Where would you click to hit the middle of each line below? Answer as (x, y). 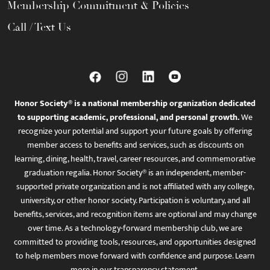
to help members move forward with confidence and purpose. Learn (135, 256)
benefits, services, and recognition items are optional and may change (135, 215)
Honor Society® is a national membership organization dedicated (135, 104)
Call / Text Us (39, 27)
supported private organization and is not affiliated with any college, (135, 187)
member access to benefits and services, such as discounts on (135, 145)
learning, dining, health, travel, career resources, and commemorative (135, 159)
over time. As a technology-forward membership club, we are (135, 228)
